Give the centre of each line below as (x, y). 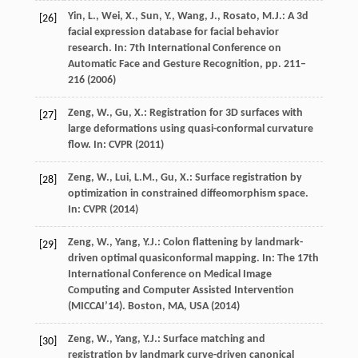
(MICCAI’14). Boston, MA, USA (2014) (153, 306)
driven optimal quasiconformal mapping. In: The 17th (193, 258)
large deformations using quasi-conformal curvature (190, 129)
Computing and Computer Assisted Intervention (181, 290)
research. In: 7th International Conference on (174, 48)
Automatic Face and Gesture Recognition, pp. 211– (187, 64)
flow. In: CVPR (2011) (115, 145)
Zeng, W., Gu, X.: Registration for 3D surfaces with (185, 113)
